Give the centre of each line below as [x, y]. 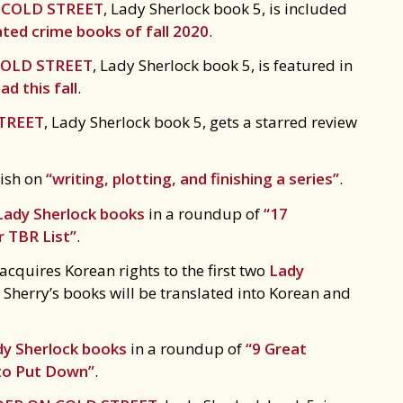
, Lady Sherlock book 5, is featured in [223, 65]
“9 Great [276, 349]
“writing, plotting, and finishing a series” [193, 179]
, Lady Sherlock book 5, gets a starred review [201, 122]
